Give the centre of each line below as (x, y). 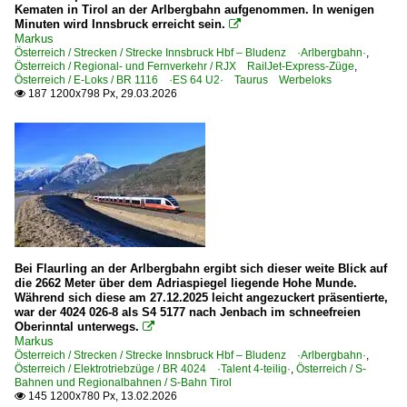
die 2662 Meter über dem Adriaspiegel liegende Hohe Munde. (186, 283)
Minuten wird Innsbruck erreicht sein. (120, 25)
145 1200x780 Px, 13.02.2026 (101, 397)
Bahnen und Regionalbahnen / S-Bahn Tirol (123, 383)
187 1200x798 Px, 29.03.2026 (101, 94)
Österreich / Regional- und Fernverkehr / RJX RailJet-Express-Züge (184, 67)
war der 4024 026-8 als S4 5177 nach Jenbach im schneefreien (188, 313)
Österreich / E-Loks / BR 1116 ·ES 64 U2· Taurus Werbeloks (173, 80)
